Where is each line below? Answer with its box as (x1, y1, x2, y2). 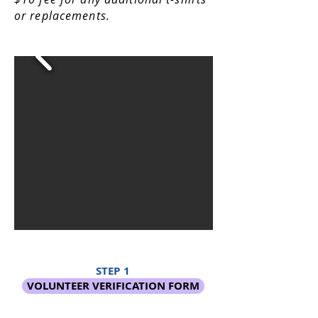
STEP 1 (95, 263, 131, 278)
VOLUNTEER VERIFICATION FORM (27, 278, 199, 293)
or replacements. (14, 8, 110, 23)
